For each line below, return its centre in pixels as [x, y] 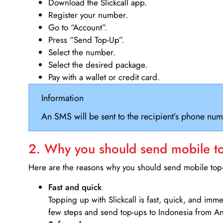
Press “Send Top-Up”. [86, 40]
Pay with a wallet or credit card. [104, 77]
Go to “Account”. [78, 28]
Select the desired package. [98, 65]
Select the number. [82, 53]
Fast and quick [75, 187]
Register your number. [88, 15]
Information [62, 98]
